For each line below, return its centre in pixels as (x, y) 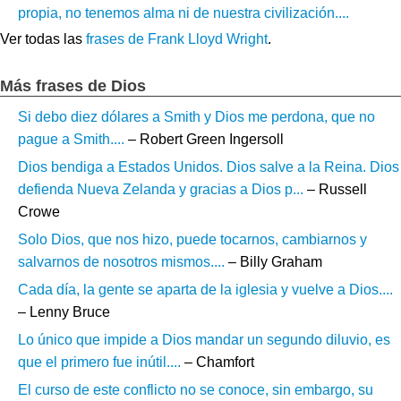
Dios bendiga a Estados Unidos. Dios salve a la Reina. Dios (209, 167)
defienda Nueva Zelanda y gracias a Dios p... (161, 190)
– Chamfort (218, 363)
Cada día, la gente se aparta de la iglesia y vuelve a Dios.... (205, 290)
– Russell (335, 190)
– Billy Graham (273, 262)
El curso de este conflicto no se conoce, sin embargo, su (196, 390)
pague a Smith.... (71, 140)
